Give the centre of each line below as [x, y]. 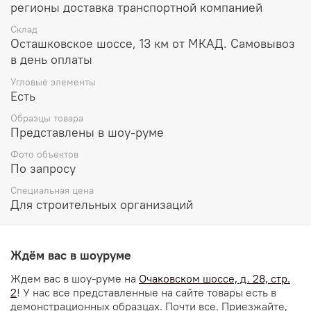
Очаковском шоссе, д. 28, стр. [215, 279]
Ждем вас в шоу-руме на [75, 279]
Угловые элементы [53, 82]
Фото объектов [44, 154]
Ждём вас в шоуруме [71, 255]
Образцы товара [47, 118]
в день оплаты [51, 60]
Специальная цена [52, 191]
